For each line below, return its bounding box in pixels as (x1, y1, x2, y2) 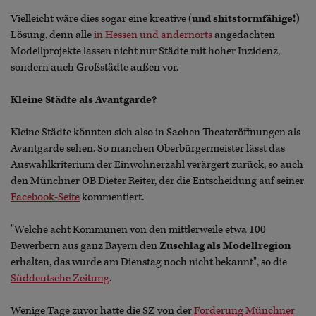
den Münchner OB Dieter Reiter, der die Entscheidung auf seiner (11, 174, 304, 188)
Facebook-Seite (11, 190, 80, 204)
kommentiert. (80, 190, 144, 204)
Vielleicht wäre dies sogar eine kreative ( (11, 11, 192, 25)
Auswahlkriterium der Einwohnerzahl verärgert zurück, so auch (11, 157, 303, 171)
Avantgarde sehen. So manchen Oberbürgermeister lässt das (11, 141, 285, 155)
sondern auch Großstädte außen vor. (11, 60, 181, 74)
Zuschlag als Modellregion (159, 238, 291, 253)
